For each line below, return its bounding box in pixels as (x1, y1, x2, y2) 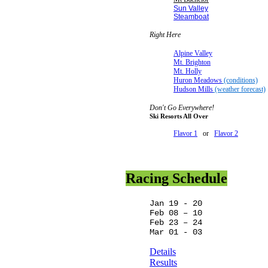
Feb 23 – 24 (150, 218, 202, 228)
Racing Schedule (126, 170, 227, 187)
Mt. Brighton (173, 58, 211, 67)
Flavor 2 (214, 129, 238, 138)
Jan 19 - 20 (150, 199, 202, 209)
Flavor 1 (173, 129, 197, 138)
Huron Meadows (173, 76, 222, 85)
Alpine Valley (173, 49, 212, 58)
